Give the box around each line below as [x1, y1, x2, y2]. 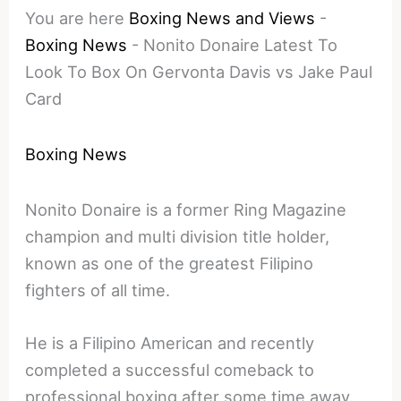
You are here [25, 7, 125, 28]
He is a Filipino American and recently [25, 332, 315, 353]
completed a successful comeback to [25, 359, 315, 380]
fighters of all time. [25, 279, 171, 300]
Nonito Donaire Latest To [143, 34, 338, 55]
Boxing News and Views [129, 7, 316, 28]
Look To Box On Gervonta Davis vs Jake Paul [25, 61, 373, 81]
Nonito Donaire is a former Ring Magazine [25, 199, 347, 219]
